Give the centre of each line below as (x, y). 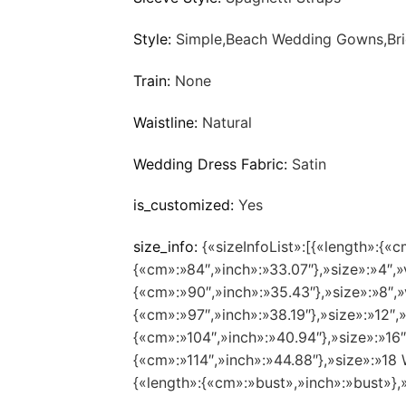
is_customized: (186, 205)
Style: (155, 39)
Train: (154, 80)
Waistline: (168, 122)
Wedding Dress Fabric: (213, 164)
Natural (227, 122)
